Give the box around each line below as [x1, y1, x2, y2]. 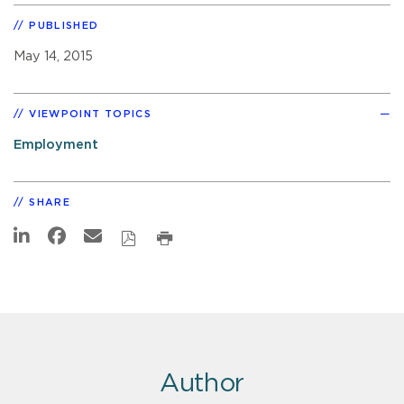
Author [159, 371, 245, 397]
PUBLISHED [29, 20, 99, 31]
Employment [14, 137, 98, 151]
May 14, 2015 [14, 49, 93, 63]
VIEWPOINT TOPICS [29, 108, 152, 119]
